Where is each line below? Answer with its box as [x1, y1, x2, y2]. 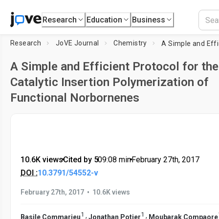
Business [132, 15, 166, 24]
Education [87, 15, 123, 24]
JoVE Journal [55, 39, 99, 47]
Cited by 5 [63, 155, 98, 164]
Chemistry [113, 39, 147, 47]
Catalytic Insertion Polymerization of [10, 75, 209, 89]
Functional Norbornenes [10, 91, 139, 105]
